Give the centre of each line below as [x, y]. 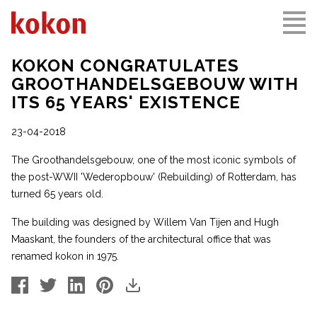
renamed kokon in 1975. [65, 256]
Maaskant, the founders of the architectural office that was [141, 239]
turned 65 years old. [57, 194]
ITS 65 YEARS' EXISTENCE [126, 102]
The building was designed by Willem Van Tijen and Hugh [145, 222]
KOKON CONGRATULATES [125, 65]
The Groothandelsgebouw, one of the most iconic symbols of [154, 160]
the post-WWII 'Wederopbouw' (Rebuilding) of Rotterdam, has [154, 177]
